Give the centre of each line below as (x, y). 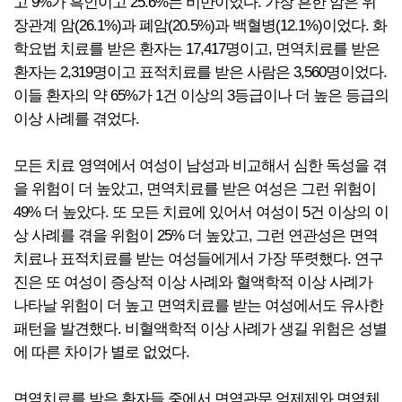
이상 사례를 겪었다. (76, 119)
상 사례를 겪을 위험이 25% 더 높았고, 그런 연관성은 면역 (196, 236)
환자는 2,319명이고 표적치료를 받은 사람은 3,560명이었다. (200, 72)
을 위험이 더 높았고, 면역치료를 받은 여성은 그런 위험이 (195, 189)
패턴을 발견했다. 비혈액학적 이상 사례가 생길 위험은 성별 (200, 329)
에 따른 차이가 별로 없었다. (101, 352)
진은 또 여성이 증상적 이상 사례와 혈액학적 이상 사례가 (193, 282)
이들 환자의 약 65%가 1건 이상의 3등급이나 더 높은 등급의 (201, 96)
